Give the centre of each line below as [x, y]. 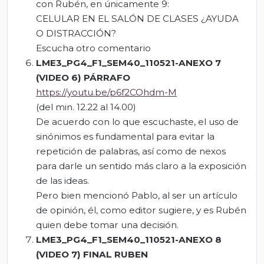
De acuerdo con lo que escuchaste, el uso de [137, 121]
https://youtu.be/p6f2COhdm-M [106, 92]
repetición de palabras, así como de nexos [131, 151]
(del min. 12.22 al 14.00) [86, 107]
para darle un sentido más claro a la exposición [141, 166]
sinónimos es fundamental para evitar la [125, 136]
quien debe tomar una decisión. [107, 225]
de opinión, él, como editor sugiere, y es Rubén [141, 210]
